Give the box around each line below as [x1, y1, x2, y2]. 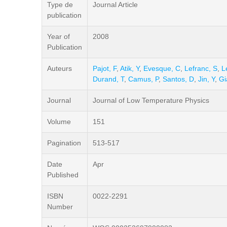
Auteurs [47, 64, 72, 72]
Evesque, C [143, 64, 180, 72]
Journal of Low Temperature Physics [93, 96, 209, 104]
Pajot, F [93, 64, 117, 72]
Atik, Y [120, 64, 139, 72]
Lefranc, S [184, 64, 217, 72]
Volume [47, 118, 71, 126]
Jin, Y [198, 75, 215, 83]
